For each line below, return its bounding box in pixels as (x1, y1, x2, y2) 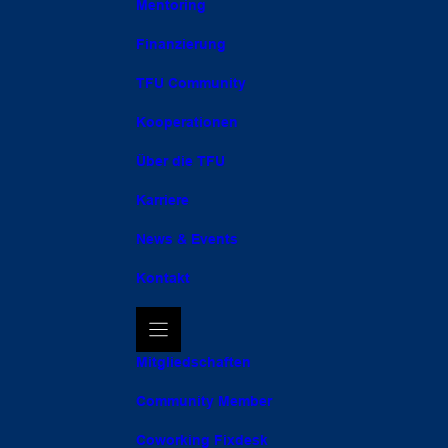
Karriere (136, 191, 189, 208)
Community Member (136, 392, 272, 409)
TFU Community (136, 74, 246, 91)
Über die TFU (136, 152, 225, 169)
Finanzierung (136, 35, 226, 52)
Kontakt (136, 269, 190, 286)
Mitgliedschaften (136, 353, 251, 370)
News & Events (136, 230, 238, 247)
